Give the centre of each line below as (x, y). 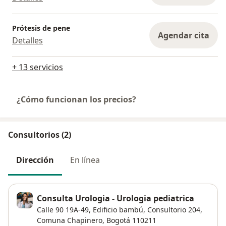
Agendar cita (184, 35)
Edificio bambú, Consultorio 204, (147, 210)
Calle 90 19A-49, (64, 210)
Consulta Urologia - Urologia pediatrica (116, 199)
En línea (85, 160)
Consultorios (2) (40, 134)
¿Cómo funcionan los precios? (76, 99)
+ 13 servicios (38, 67)
